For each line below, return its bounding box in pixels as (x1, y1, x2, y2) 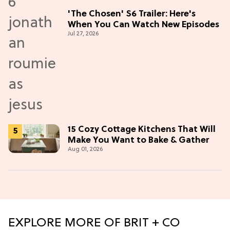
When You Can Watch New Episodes (68, 20, 219, 30)
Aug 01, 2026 (68, 145, 103, 153)
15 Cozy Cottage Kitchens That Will (68, 124, 216, 135)
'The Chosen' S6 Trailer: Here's (68, 9, 196, 20)
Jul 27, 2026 (68, 30, 99, 38)
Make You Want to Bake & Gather (68, 135, 209, 145)
